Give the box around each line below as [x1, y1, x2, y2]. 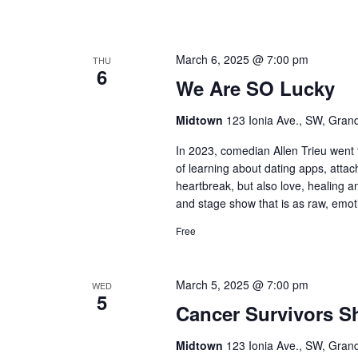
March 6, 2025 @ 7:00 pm [175, 50, 308, 67]
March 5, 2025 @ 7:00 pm [175, 276, 308, 292]
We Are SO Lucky [175, 74, 335, 101]
